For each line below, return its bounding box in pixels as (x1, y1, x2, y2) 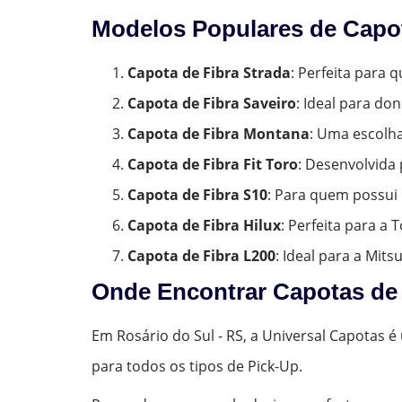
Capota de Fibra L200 (127, 245, 275, 266)
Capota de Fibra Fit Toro (127, 153, 298, 174)
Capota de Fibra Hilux (127, 214, 281, 235)
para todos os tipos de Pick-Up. (92, 355, 302, 376)
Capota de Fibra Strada (127, 62, 291, 83)
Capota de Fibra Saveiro (127, 92, 296, 113)
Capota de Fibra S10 (127, 184, 267, 205)
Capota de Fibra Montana (127, 123, 310, 144)
